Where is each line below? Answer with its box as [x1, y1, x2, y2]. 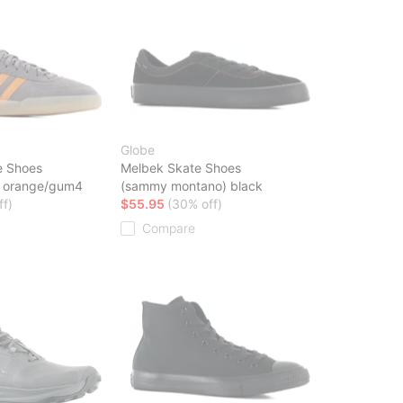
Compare [142, 219, 195, 236]
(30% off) [167, 195, 222, 211]
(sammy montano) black [121, 177, 263, 193]
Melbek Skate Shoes [121, 159, 241, 175]
